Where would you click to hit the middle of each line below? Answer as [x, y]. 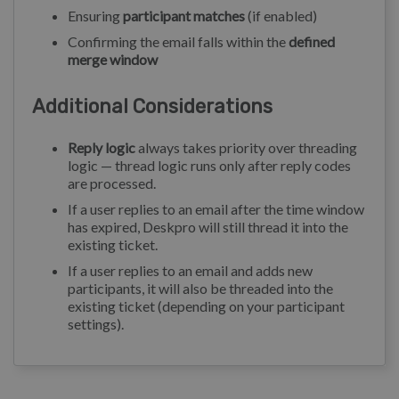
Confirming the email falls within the [178, 41]
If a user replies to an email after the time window [216, 209]
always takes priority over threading [246, 148]
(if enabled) [281, 15]
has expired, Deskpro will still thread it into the [208, 227]
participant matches [184, 15]
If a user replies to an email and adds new [190, 271]
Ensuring [95, 15]
